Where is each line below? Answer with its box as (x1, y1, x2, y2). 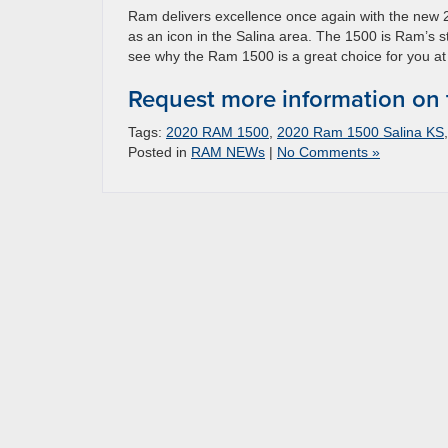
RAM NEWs (191, 143, 265, 160)
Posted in (128, 143, 191, 160)
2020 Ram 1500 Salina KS (277, 123, 444, 140)
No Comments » (277, 143, 380, 160)
